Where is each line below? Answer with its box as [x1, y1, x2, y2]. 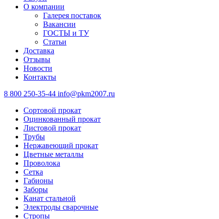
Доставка [23, 46, 54, 55]
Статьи [43, 38, 66, 46]
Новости [23, 64, 52, 73]
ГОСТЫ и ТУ [43, 29, 89, 38]
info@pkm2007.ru [58, 89, 115, 98]
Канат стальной [23, 194, 76, 203]
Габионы [23, 176, 53, 185]
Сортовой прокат [23, 106, 81, 115]
